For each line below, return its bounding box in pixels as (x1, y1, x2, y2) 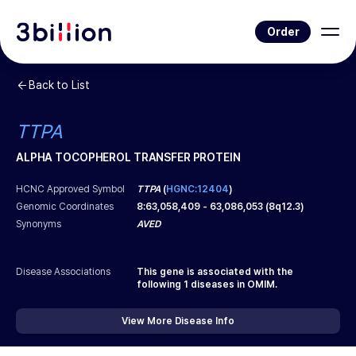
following (137, 279, 182, 290)
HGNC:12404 (166, 184, 230, 195)
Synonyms (16, 219, 62, 230)
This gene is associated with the (137, 266, 294, 277)
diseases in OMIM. (188, 279, 278, 290)
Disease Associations (16, 266, 111, 277)
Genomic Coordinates (16, 201, 114, 212)
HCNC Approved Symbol (16, 184, 126, 195)
